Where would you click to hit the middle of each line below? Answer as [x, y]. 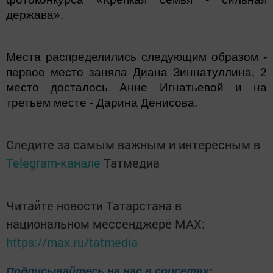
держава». [35, 15]
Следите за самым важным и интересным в [133, 144]
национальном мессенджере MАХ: [105, 223]
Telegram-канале [53, 162]
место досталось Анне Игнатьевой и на [136, 87]
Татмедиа [132, 162]
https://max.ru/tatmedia [72, 242]
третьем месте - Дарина [73, 102]
